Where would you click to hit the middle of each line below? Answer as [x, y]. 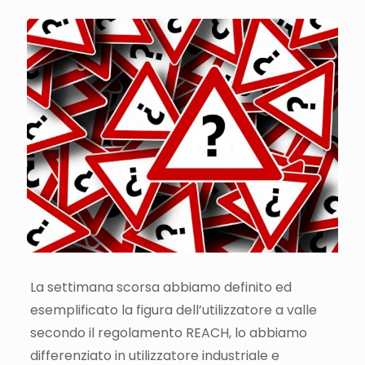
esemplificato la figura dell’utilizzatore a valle [173, 310]
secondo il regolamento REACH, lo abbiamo [168, 332]
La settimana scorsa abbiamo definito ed [161, 287]
